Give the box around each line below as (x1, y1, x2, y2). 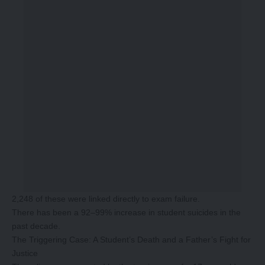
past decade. (12, 221, 60, 231)
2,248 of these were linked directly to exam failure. (12, 193, 200, 203)
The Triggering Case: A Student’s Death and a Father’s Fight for (12, 234, 251, 244)
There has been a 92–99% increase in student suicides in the (12, 207, 241, 217)
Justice (12, 248, 38, 258)
